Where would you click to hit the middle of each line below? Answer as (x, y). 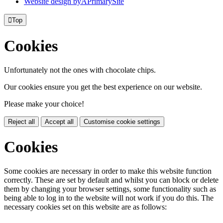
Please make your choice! (44, 104)
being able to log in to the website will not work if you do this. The (109, 198)
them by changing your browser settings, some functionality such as (110, 189)
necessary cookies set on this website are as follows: (85, 207)
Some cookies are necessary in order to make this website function (108, 171)
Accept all (59, 122)
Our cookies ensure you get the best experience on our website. (103, 87)
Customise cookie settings (122, 122)
